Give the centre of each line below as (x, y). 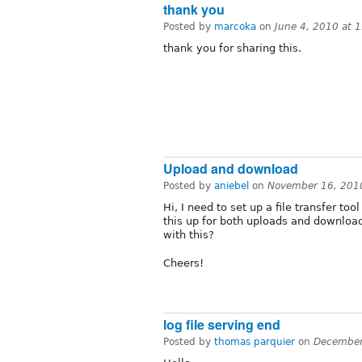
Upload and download (231, 169)
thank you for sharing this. (232, 48)
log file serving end (222, 325)
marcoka (235, 26)
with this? (189, 235)
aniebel (232, 186)
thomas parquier (255, 342)
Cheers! (183, 263)
